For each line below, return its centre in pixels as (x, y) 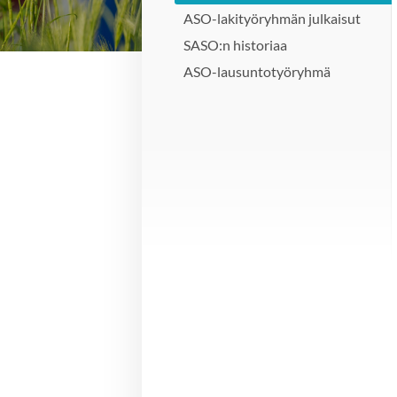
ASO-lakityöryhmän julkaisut (272, 18)
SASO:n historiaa (236, 44)
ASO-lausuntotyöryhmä (257, 71)
